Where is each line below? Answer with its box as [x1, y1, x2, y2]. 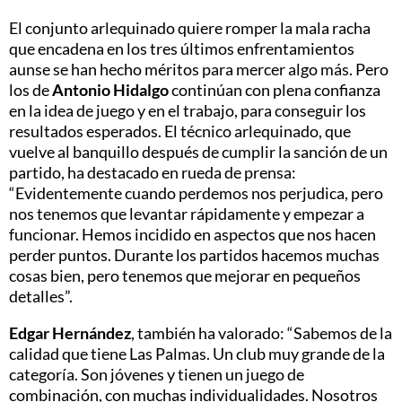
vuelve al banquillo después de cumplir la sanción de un [9, 141, 388, 162]
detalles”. [9, 285, 73, 306]
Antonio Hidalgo [52, 79, 169, 100]
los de [9, 79, 52, 100]
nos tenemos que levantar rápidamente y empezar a [9, 203, 364, 223]
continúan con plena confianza [169, 79, 380, 100]
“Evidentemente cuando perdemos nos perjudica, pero [9, 182, 383, 203]
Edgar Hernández [9, 322, 131, 343]
